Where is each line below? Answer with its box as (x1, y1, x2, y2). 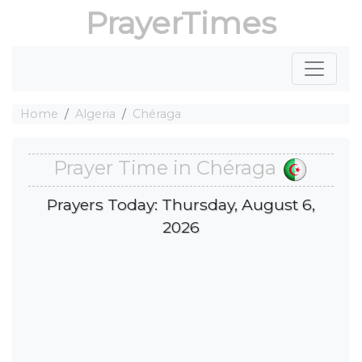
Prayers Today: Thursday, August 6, (47, 194, 315, 214)
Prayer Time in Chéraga (53, 156, 281, 180)
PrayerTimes (86, 4, 276, 42)
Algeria (75, 107, 116, 121)
